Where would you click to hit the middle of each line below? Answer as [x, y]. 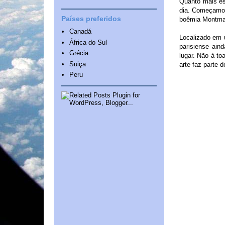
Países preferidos [91, 19]
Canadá [81, 32]
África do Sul [88, 42]
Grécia [79, 53]
